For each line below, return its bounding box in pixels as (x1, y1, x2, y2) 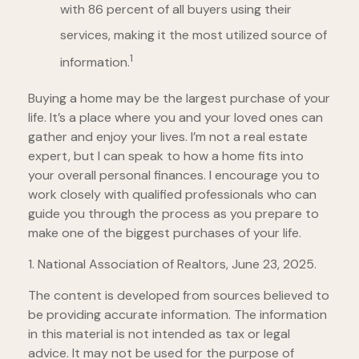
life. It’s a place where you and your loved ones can (28, 108, 323, 126)
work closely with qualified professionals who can (28, 185, 317, 203)
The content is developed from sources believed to (28, 286, 329, 304)
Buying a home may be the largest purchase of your (28, 89, 330, 107)
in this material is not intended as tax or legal (28, 325, 290, 342)
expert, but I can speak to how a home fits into (28, 147, 304, 164)
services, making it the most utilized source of (60, 26, 327, 44)
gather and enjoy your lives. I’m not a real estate (28, 127, 308, 145)
